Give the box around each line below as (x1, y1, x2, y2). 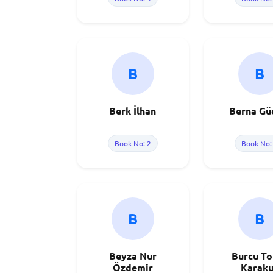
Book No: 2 (114, 138, 151, 148)
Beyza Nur (108, 249, 157, 262)
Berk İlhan (109, 104, 157, 117)
